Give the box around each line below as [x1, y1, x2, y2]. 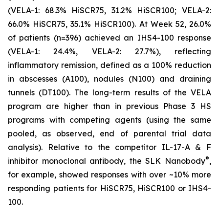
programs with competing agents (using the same [8, 115, 211, 125]
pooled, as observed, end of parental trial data [8, 129, 211, 138]
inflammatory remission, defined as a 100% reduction [8, 60, 211, 70]
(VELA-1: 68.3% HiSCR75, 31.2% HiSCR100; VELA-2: [8, 5, 211, 15]
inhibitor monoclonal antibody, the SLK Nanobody [8, 156, 205, 166]
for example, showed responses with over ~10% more [8, 170, 211, 179]
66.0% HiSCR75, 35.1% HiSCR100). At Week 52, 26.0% [8, 19, 211, 29]
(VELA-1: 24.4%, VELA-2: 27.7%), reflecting [8, 46, 211, 56]
